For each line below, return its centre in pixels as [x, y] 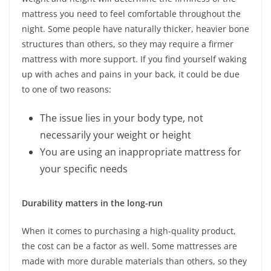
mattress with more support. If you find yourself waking [134, 59]
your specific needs [84, 168]
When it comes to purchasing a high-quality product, [129, 230]
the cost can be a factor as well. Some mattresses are [129, 246]
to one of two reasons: [67, 89]
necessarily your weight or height [116, 135]
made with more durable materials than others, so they [134, 261]
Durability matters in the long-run [92, 203]
